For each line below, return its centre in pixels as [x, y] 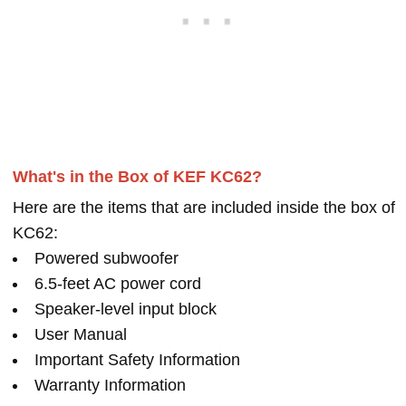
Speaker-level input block [126, 309]
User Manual [81, 335]
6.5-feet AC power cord [118, 284]
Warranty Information [110, 386]
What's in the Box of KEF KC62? [137, 177]
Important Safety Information [137, 360]
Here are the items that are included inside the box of [204, 208]
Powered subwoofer [106, 259]
